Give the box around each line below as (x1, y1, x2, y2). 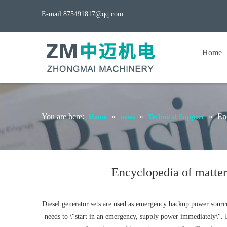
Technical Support (148, 113, 204, 121)
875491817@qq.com (63, 10, 123, 18)
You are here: (42, 112, 84, 121)
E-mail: (42, 10, 63, 18)
